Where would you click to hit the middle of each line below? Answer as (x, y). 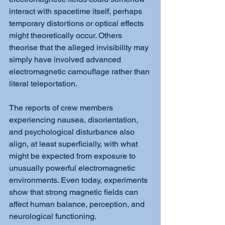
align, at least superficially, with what (74, 144)
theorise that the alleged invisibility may (80, 47)
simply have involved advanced (66, 59)
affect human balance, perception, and (78, 204)
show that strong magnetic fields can (75, 192)
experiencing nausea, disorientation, (75, 120)
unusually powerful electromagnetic (73, 168)
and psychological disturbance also (73, 132)
